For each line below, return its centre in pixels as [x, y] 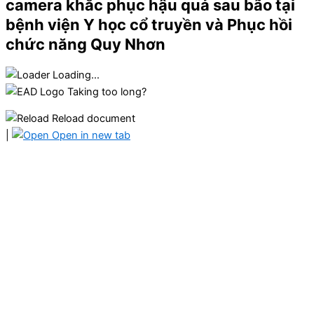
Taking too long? [107, 91]
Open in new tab [90, 136]
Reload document [92, 119]
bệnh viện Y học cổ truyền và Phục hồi [149, 24]
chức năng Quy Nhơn [86, 44]
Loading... [76, 75]
